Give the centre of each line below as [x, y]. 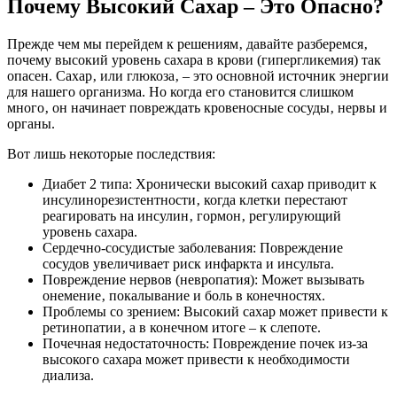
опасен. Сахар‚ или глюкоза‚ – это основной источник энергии [198, 75]
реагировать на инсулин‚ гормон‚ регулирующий [192, 215]
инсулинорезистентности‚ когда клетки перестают [195, 199]
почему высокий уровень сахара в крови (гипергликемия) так [194, 59]
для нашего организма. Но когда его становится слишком [180, 91]
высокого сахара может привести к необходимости [196, 359]
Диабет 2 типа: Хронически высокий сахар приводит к [210, 183]
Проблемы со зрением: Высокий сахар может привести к [215, 311]
